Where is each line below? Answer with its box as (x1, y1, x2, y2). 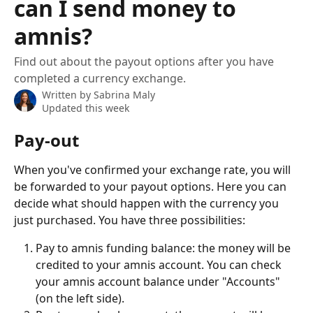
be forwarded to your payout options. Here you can (14, 179, 289, 194)
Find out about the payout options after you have (14, 54, 274, 69)
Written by (42, 88, 94, 101)
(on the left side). (36, 291, 124, 306)
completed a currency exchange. (14, 71, 186, 86)
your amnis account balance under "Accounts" (36, 274, 283, 289)
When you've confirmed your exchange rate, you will (14, 162, 293, 177)
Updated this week (42, 101, 129, 115)
